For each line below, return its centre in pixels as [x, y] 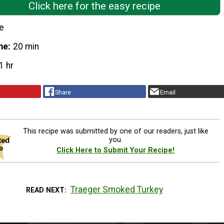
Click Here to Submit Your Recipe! [116, 150]
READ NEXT [45, 190]
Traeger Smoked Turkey [116, 189]
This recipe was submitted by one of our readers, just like [115, 131]
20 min [26, 47]
